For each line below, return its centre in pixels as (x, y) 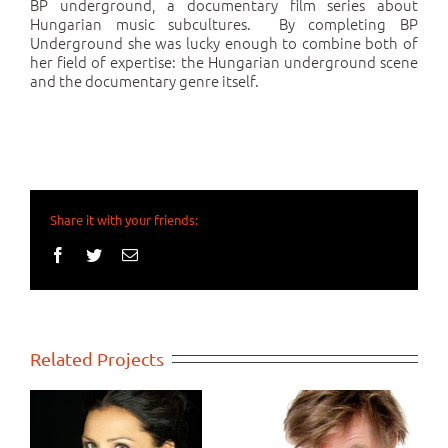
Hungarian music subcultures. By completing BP (224, 23)
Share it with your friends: (124, 219)
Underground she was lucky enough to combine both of (224, 42)
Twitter (123, 253)
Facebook (96, 253)
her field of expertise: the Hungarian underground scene (224, 61)
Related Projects (97, 358)
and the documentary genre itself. (144, 80)
